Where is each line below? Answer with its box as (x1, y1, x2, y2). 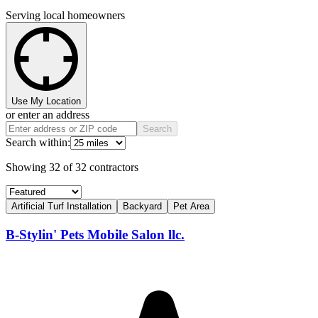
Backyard (123, 201, 162, 212)
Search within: (6, 136, 70, 149)
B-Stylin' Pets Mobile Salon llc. (6, 227, 185, 243)
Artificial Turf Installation (11, 201, 111, 212)
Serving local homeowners (6, 9, 125, 22)
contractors (89, 161, 138, 174)
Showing (6, 161, 49, 174)
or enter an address (6, 109, 89, 121)
